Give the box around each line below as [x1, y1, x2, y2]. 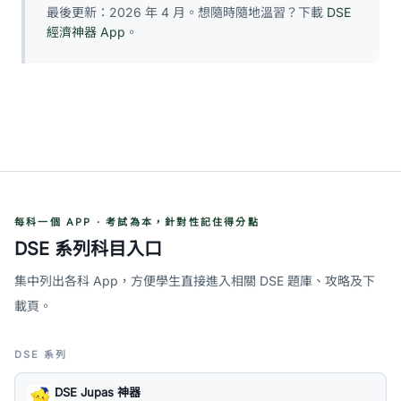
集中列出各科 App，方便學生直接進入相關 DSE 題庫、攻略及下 [14, 273, 375, 288]
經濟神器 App [47, 24, 125, 39]
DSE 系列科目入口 [14, 238, 162, 260]
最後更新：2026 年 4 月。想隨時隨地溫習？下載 [47, 4, 327, 20]
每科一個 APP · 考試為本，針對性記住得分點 [14, 216, 260, 228]
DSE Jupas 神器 [55, 384, 141, 399]
